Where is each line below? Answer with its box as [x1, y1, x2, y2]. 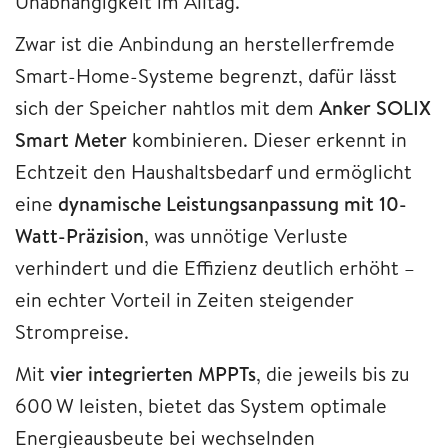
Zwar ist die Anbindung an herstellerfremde [15, 30, 395, 58]
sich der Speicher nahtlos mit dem [15, 94, 319, 122]
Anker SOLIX [319, 94, 431, 122]
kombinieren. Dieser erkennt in [127, 126, 407, 154]
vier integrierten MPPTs [50, 360, 256, 388]
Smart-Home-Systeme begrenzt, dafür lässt [15, 62, 397, 90]
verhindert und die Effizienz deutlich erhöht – [15, 254, 415, 282]
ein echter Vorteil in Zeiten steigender [15, 286, 354, 314]
